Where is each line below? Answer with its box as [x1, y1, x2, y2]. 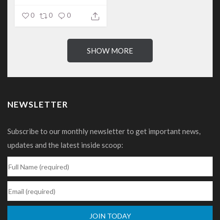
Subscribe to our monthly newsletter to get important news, [7, 127, 200, 136]
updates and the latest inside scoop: [7, 140, 123, 150]
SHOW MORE [87, 46, 133, 55]
